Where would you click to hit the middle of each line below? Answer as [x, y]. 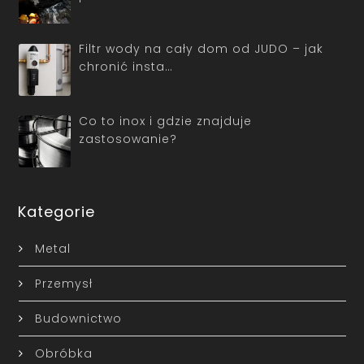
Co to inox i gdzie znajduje [165, 121]
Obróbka [63, 353]
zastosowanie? [128, 139]
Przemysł [63, 283]
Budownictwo [78, 318]
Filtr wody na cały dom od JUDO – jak [201, 49]
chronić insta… [126, 67]
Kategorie [57, 211]
